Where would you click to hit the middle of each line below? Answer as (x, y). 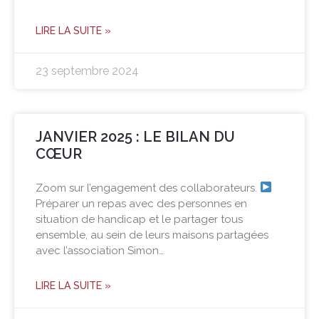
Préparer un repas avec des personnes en (141, 203)
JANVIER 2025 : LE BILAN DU (135, 136)
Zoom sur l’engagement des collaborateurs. (148, 188)
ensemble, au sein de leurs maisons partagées (152, 235)
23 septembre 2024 (87, 70)
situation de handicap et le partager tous (139, 219)
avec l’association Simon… (100, 250)
